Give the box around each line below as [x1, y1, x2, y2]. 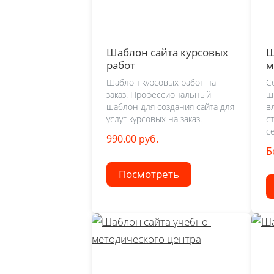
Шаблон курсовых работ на [106, 76, 216, 89]
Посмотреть [119, 167, 179, 182]
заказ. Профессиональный [106, 89, 211, 101]
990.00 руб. [106, 132, 158, 146]
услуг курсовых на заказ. [106, 113, 202, 125]
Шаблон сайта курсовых [106, 45, 228, 59]
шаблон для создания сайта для [106, 101, 234, 113]
